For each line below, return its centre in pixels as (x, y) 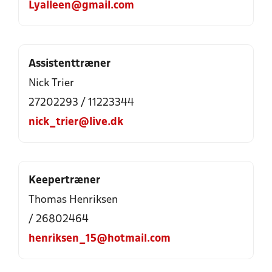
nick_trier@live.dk (76, 122)
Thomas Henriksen (73, 200)
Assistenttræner (70, 64)
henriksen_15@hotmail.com (100, 239)
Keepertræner (64, 181)
